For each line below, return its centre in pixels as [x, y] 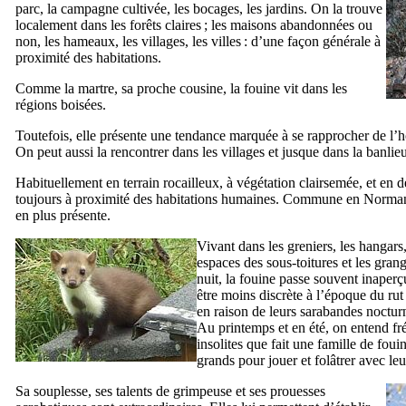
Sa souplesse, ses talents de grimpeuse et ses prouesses [170, 391]
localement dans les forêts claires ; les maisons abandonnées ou [194, 24]
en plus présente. [63, 215]
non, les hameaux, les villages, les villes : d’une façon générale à [198, 41]
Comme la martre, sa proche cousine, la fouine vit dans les [181, 88]
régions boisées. [61, 104]
